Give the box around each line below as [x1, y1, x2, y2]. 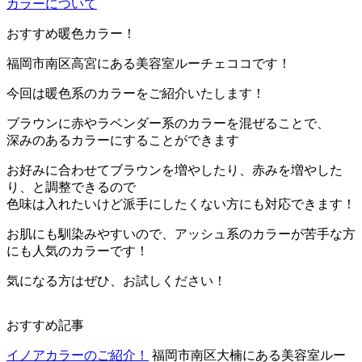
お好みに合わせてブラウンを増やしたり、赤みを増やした [6, 163, 343, 177]
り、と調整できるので [6, 180, 136, 194]
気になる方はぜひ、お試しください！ [6, 274, 226, 288]
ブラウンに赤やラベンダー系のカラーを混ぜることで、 [6, 116, 330, 130]
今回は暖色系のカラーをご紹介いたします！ [6, 86, 265, 100]
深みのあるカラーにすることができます [6, 133, 239, 147]
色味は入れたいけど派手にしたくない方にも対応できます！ [6, 197, 356, 211]
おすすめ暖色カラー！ [6, 27, 136, 40]
